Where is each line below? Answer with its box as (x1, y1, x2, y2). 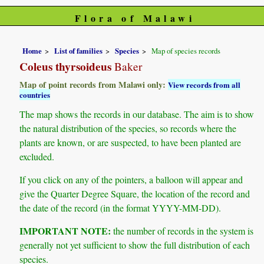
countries (19, 88, 51, 100)
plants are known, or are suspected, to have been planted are (19, 136, 242, 148)
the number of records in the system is (111, 225, 254, 237)
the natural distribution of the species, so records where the (19, 121, 237, 134)
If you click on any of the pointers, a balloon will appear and (19, 173, 243, 186)
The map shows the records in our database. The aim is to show (19, 107, 255, 120)
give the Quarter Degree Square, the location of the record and (19, 187, 250, 200)
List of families (54, 45, 103, 56)
